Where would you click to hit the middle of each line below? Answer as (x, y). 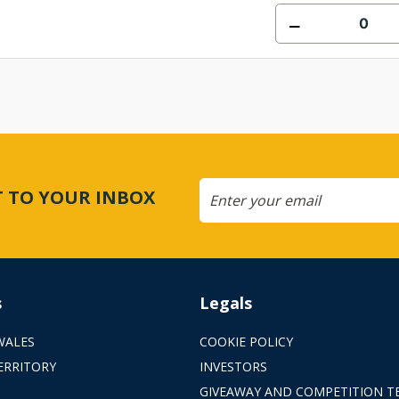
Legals (225, 302)
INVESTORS (233, 366)
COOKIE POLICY (246, 341)
